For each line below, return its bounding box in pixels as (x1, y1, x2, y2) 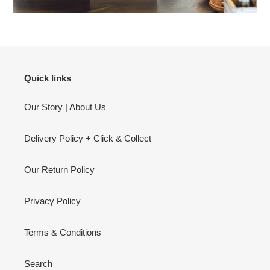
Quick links (24, 73, 71, 84)
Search (24, 258, 52, 269)
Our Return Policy (24, 164, 95, 175)
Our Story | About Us (24, 101, 106, 112)
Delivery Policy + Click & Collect (24, 133, 151, 143)
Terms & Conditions (24, 227, 101, 237)
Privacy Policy (24, 195, 81, 206)
